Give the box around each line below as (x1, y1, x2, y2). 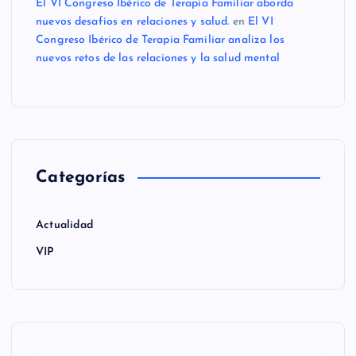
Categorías (36, 169, 126, 187)
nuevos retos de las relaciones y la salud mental (36, 52, 280, 64)
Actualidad (36, 219, 95, 232)
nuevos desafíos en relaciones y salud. (36, 15, 230, 28)
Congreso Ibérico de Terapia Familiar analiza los (36, 33, 284, 46)
